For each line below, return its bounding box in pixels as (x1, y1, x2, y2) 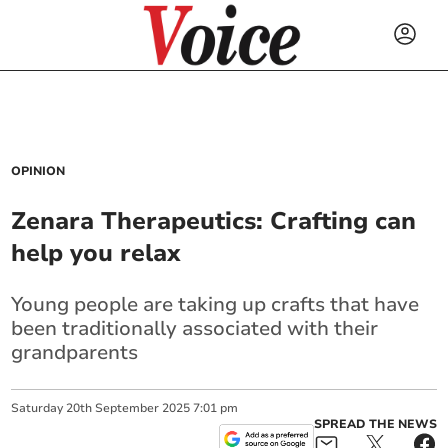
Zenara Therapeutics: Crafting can (11, 205, 417, 237)
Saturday (11, 400, 64, 416)
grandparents (11, 339, 139, 366)
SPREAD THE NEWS (313, 416, 437, 432)
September (95, 400, 160, 416)
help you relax (11, 237, 182, 269)
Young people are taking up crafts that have (11, 291, 420, 318)
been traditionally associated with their (11, 315, 379, 342)
